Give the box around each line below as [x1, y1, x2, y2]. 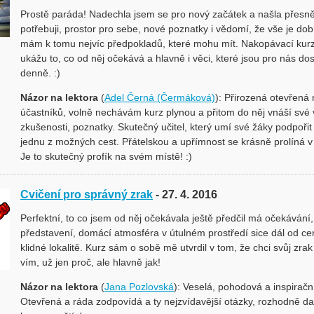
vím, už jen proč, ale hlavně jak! [20, 257, 161, 268]
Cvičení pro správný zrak [20, 189, 153, 200]
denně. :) [20, 67, 60, 78]
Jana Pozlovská [104, 281, 174, 292]
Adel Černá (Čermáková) [104, 92, 215, 103]
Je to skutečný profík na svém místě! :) [20, 151, 192, 162]
